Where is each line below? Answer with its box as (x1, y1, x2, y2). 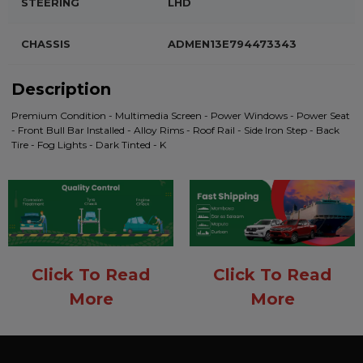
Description (11, 79, 111, 99)
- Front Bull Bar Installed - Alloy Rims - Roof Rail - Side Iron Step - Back (11, 124, 340, 136)
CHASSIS (21, 37, 70, 50)
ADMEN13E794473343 (168, 37, 297, 50)
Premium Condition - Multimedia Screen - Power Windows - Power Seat (11, 109, 350, 122)
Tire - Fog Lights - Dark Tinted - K (11, 139, 166, 151)
